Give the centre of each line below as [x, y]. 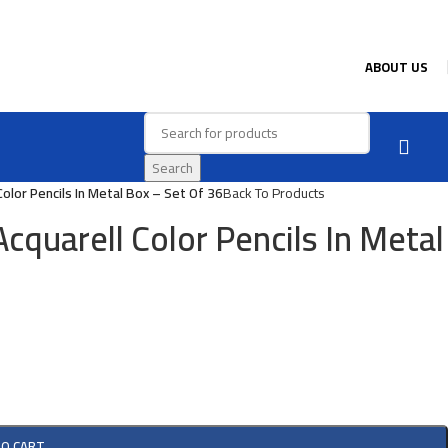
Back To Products [274, 193]
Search [172, 168]
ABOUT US [396, 67]
